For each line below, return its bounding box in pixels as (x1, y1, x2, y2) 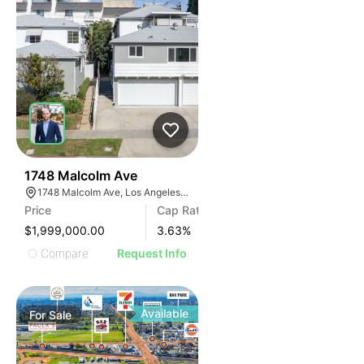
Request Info (117, 246, 188, 260)
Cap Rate (157, 203, 206, 217)
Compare (41, 245, 89, 260)
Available (141, 306, 189, 320)
